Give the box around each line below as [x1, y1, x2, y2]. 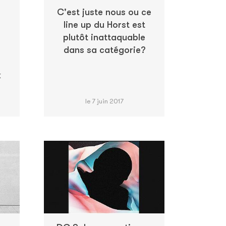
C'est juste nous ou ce [57, 7, 151, 17]
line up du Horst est [63, 19, 145, 30]
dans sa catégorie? [63, 44, 145, 55]
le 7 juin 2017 [85, 97, 124, 105]
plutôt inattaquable [63, 32, 145, 42]
